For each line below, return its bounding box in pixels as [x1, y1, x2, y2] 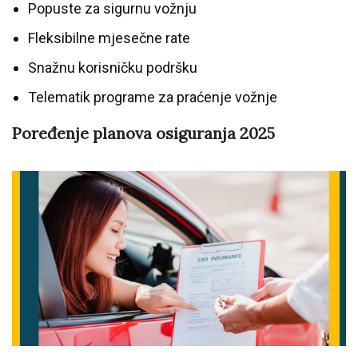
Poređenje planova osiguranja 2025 [12, 123, 275, 144]
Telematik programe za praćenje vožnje [28, 89, 277, 106]
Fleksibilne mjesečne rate [28, 30, 190, 47]
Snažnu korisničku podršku [28, 59, 197, 77]
